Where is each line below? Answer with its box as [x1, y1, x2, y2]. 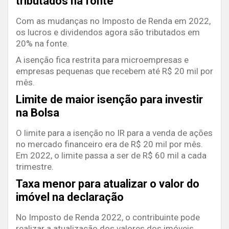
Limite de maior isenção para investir [16, 93, 203, 106]
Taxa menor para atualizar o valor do [16, 177, 199, 191]
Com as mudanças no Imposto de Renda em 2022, [16, 16, 211, 27]
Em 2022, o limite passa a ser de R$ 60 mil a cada [16, 150, 207, 161]
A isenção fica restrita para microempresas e [16, 55, 189, 65]
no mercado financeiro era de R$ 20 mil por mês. [16, 139, 203, 150]
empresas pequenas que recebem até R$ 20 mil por [16, 66, 213, 77]
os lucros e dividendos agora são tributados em [16, 27, 200, 38]
